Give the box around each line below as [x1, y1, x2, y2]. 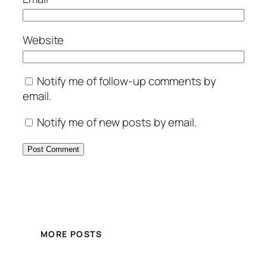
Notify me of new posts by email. [36, 114, 197, 130]
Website [23, 32, 64, 48]
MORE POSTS [41, 228, 102, 240]
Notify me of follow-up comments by [36, 73, 216, 89]
